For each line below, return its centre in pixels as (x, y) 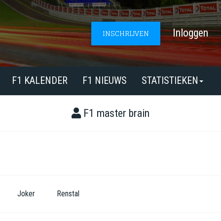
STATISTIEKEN (170, 80)
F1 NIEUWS (105, 80)
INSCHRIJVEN (126, 33)
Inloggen (190, 33)
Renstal (68, 194)
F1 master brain (115, 113)
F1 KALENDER (40, 80)
